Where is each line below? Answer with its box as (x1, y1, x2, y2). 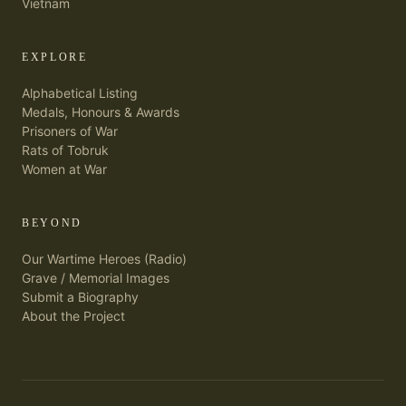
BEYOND (22, 217, 82, 229)
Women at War (22, 161, 107, 177)
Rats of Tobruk (22, 142, 109, 158)
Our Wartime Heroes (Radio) (22, 251, 187, 266)
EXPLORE (22, 51, 88, 63)
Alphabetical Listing (22, 85, 138, 101)
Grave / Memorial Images (22, 270, 169, 285)
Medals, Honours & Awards (22, 104, 179, 120)
